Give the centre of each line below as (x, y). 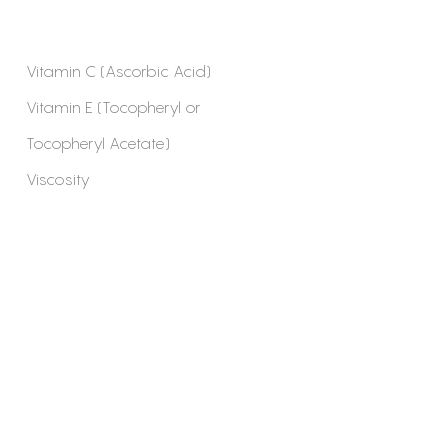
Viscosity (58, 178)
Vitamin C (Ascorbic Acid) (118, 70)
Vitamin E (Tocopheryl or (113, 106)
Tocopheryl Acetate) (98, 142)
